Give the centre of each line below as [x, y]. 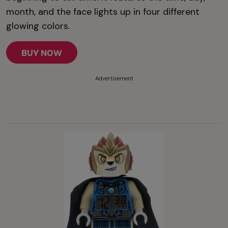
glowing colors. [38, 26]
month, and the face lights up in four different [103, 12]
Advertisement [114, 79]
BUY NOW [42, 53]
